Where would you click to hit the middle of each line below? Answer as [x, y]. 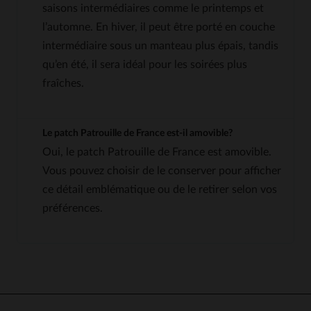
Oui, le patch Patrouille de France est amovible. [157, 152]
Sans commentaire [228, 294]
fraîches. [63, 83]
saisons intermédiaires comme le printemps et [153, 8]
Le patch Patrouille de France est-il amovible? [137, 133]
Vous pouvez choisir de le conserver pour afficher [162, 170]
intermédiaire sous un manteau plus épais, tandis [160, 45]
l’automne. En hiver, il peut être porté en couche [159, 27]
